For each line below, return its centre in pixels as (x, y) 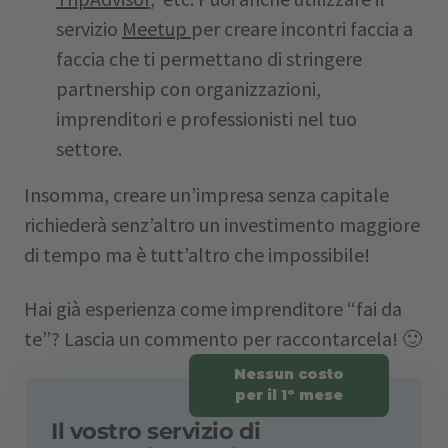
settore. (89, 148)
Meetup (156, 28)
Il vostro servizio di (156, 431)
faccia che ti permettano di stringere (209, 58)
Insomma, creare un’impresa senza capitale (206, 194)
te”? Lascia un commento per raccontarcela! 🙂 (223, 338)
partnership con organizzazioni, (188, 88)
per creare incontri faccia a (302, 28)
